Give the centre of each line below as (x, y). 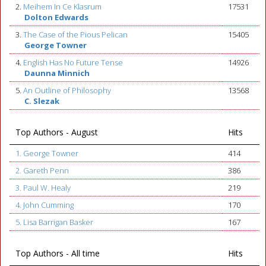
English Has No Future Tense (73, 62)
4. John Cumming (45, 205)
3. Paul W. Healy (43, 188)
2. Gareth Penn (42, 170)
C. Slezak (42, 101)
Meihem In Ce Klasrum (62, 7)
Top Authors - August (57, 132)
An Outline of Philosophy (67, 90)
